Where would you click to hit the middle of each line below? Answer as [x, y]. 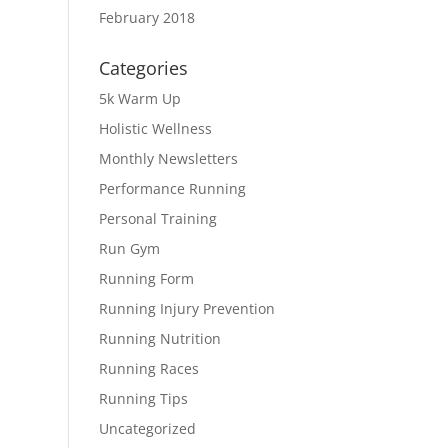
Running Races [148, 368]
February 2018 [146, 17]
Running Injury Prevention [186, 308]
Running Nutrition [159, 338]
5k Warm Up [139, 98]
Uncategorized [147, 428]
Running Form [146, 278]
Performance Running [172, 188]
